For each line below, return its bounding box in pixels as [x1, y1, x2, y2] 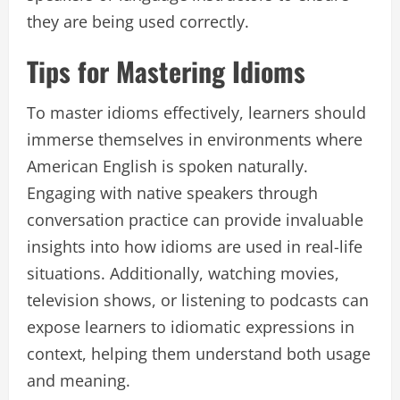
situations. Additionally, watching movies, [27, 262, 339, 284]
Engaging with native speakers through [27, 181, 318, 204]
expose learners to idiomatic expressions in [27, 315, 354, 337]
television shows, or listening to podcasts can [27, 288, 369, 311]
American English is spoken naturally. [27, 154, 308, 177]
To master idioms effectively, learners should [27, 101, 366, 123]
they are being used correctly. [27, 10, 249, 32]
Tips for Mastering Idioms [27, 50, 305, 91]
